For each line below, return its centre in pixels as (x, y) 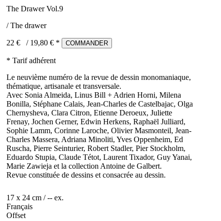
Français (19, 207)
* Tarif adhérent (31, 60)
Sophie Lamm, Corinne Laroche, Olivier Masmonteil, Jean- (99, 130)
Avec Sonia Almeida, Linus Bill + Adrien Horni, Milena (94, 95)
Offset (16, 216)
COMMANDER (87, 43)
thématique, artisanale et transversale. (64, 86)
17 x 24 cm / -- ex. (35, 198)
